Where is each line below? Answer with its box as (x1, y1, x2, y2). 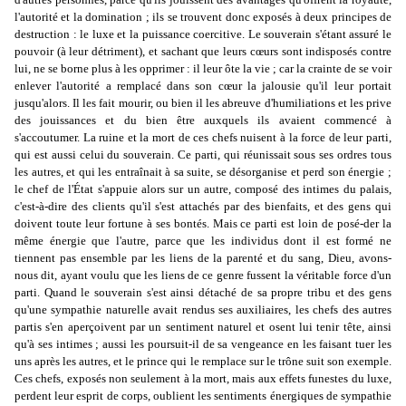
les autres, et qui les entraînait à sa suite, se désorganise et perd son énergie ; (14, 165, 391, 179)
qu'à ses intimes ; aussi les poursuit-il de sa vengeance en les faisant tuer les (14, 337, 391, 352)
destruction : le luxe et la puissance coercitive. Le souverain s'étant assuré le (14, 27, 391, 42)
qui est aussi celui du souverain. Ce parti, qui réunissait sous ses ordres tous (14, 148, 391, 162)
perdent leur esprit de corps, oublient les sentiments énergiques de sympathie (14, 389, 391, 403)
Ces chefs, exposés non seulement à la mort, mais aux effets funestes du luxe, (14, 372, 391, 386)
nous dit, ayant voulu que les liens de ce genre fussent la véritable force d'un (14, 268, 391, 283)
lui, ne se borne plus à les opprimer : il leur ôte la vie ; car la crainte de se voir (14, 62, 391, 76)
